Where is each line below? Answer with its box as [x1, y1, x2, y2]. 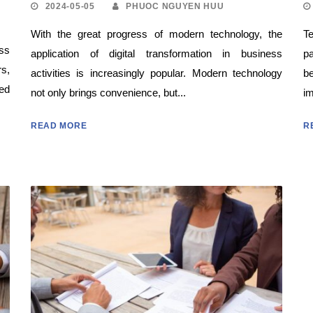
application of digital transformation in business [30, 47, 282, 59]
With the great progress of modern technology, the [30, 27, 282, 40]
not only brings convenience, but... [30, 86, 186, 99]
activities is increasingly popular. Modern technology [30, 66, 282, 79]
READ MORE [30, 120, 87, 131]
